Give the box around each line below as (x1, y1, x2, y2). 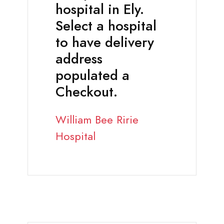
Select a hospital (55, 16, 156, 36)
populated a (55, 66, 129, 85)
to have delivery (55, 33, 154, 52)
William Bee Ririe (55, 112, 138, 128)
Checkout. (55, 82, 117, 102)
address (55, 49, 102, 69)
